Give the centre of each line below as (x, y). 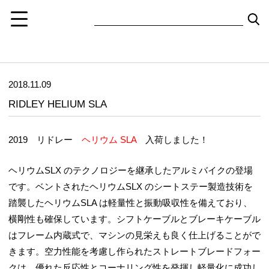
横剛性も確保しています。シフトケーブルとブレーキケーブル (134, 219)
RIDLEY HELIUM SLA (58, 104)
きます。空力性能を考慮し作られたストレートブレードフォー (134, 251)
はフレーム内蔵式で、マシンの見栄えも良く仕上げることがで (134, 235)
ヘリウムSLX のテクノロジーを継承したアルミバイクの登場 (131, 170)
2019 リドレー (45, 140)
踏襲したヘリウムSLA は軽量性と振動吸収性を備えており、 (130, 202)
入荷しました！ (172, 140)
